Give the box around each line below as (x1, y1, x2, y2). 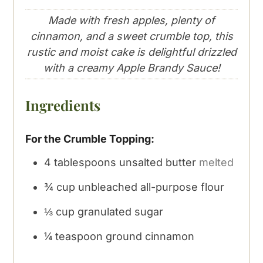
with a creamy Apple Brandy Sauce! (43, 62, 220, 75)
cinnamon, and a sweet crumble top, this (30, 30, 233, 43)
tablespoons (54, 156, 117, 168)
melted (199, 156, 234, 168)
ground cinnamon (106, 230, 195, 242)
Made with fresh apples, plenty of (48, 14, 215, 27)
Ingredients (25, 95, 101, 114)
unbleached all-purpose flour (78, 180, 225, 193)
